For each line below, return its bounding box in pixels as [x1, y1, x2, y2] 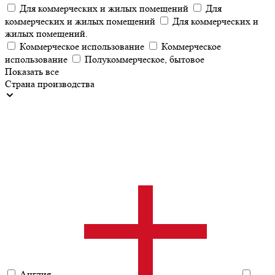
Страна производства [5, 78, 95, 90]
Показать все [5, 66, 59, 77]
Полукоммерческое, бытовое [85, 53, 204, 65]
